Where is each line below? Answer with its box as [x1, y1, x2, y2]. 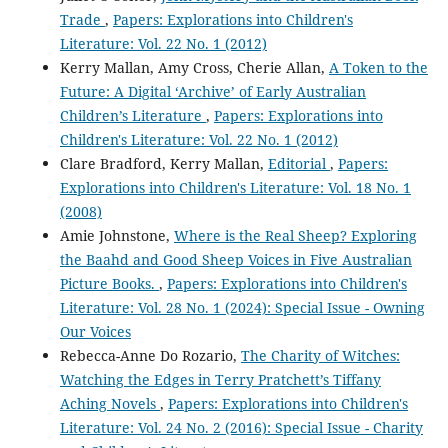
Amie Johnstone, [59, 226, 174, 246]
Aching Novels [59, 394, 160, 414]
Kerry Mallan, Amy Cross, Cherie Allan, [59, 58, 329, 78]
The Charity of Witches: [240, 346, 400, 366]
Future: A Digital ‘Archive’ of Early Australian [59, 82, 366, 102]
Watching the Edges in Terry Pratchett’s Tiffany [59, 370, 381, 390]
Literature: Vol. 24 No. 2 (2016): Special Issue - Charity [59, 418, 423, 438]
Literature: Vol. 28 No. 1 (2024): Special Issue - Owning [59, 298, 425, 318]
